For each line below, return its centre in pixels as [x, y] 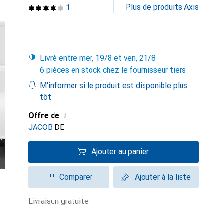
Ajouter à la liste [163, 177]
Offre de [44, 116]
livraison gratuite [61, 201]
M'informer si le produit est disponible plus [113, 85]
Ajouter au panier [120, 152]
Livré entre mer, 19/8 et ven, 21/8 [100, 58]
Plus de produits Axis [162, 7]
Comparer [76, 177]
